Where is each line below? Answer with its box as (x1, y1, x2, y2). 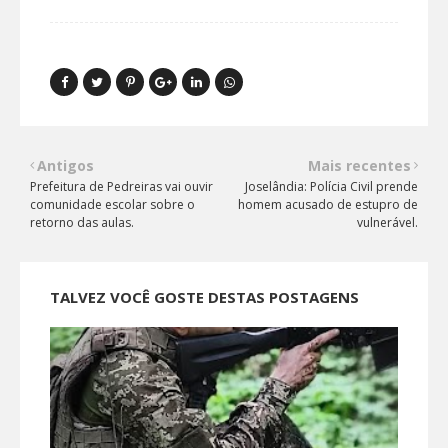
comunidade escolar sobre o (30, 195, 195, 213)
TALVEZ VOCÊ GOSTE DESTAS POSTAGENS (50, 286, 359, 307)
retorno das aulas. (30, 213, 134, 231)
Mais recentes (308, 155, 411, 175)
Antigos (37, 155, 94, 175)
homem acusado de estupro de (238, 195, 418, 213)
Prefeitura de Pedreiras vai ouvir (30, 177, 213, 195)
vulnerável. (357, 213, 418, 231)
